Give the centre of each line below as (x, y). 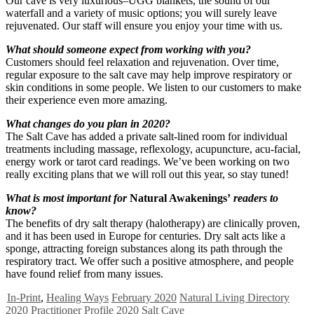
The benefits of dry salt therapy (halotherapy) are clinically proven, (153, 224)
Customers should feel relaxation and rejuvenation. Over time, (142, 62)
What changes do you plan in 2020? (88, 124)
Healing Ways (77, 298)
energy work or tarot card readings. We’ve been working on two (148, 162)
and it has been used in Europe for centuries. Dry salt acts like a (145, 236)
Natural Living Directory (234, 298)
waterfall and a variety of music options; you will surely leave (141, 13)
